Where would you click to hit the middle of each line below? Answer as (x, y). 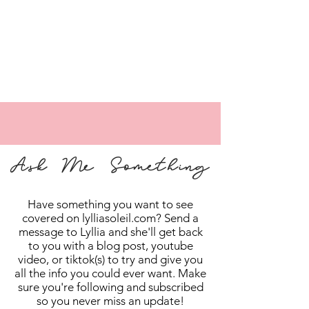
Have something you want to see (110, 204)
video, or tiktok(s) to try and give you (110, 259)
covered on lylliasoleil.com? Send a (110, 218)
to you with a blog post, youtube (110, 245)
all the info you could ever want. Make (110, 273)
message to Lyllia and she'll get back (110, 231)
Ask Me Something (110, 171)
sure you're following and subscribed (110, 287)
